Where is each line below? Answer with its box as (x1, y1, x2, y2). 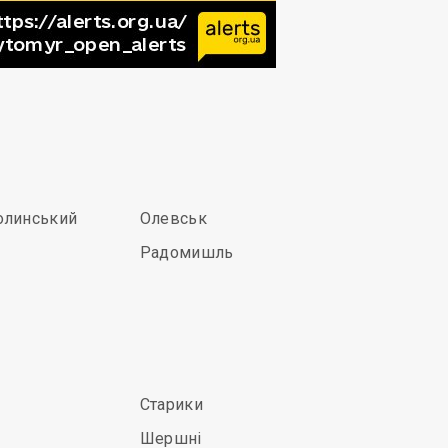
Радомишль (139, 243, 234, 262)
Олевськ (139, 209, 207, 228)
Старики (139, 395, 203, 414)
